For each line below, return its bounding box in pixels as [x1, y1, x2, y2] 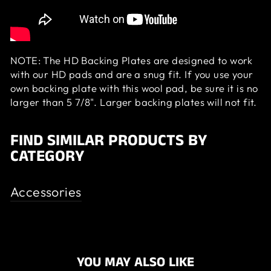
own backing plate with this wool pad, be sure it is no [10, 81, 258, 94]
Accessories [10, 183, 82, 200]
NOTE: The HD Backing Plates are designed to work [10, 53, 253, 67]
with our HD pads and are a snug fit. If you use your [10, 67, 253, 80]
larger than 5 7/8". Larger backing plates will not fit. [10, 95, 257, 108]
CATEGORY [10, 145, 84, 168]
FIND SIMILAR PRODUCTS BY [10, 129, 207, 152]
